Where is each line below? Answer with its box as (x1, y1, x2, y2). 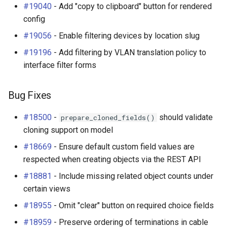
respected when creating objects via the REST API (23, 155, 201, 164)
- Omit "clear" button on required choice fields (52, 201, 214, 210)
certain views (23, 184, 70, 194)
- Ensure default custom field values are (52, 142, 195, 152)
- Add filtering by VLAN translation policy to (52, 48, 206, 57)
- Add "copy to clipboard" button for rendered (52, 2, 212, 11)
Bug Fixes (8, 89, 52, 101)
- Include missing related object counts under (52, 171, 213, 181)
